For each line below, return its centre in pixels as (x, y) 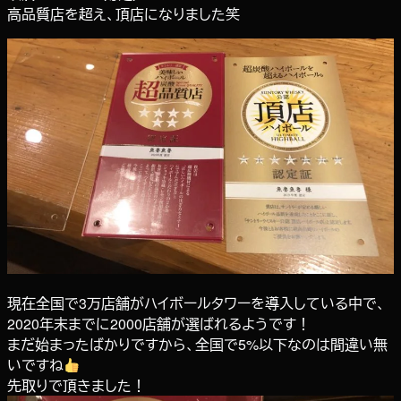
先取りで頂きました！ (77, 386)
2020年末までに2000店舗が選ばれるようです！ (159, 324)
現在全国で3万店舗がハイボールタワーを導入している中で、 (196, 303)
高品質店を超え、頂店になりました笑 (124, 14)
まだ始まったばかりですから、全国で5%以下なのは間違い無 (197, 345)
